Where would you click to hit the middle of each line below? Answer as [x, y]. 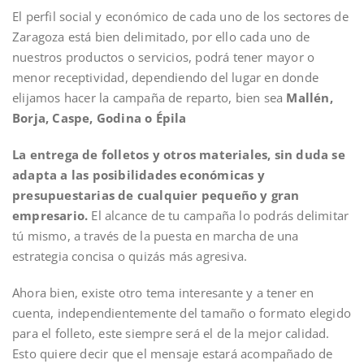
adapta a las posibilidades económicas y [139, 174]
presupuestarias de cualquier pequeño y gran [156, 195]
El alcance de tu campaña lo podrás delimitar [219, 215]
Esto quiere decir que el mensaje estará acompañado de [173, 353]
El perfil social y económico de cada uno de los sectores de [180, 16]
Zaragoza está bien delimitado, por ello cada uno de [161, 36]
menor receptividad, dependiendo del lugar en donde [166, 77]
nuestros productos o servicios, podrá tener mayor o [164, 56]
